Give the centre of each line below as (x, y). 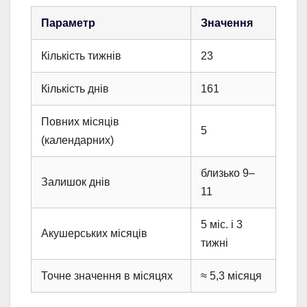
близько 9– (228, 173)
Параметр (68, 23)
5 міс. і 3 (222, 224)
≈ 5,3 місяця (231, 275)
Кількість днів (75, 88)
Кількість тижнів (81, 56)
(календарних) (77, 140)
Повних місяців (80, 121)
